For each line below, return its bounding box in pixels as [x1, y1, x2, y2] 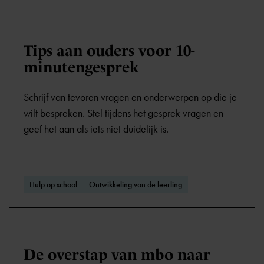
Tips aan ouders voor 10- [24, 42, 195, 60]
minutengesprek [24, 58, 138, 76]
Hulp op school [29, 179, 77, 190]
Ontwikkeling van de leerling [89, 179, 182, 190]
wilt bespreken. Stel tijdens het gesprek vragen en [24, 107, 223, 120]
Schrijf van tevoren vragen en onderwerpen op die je [24, 91, 237, 104]
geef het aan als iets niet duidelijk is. [24, 123, 169, 136]
